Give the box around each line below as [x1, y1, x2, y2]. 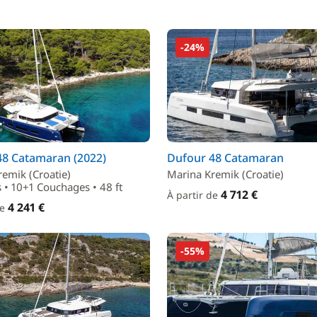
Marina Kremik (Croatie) [167, 167, 284, 181]
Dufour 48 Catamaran [167, 150, 284, 166]
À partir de [167, 188, 221, 202]
